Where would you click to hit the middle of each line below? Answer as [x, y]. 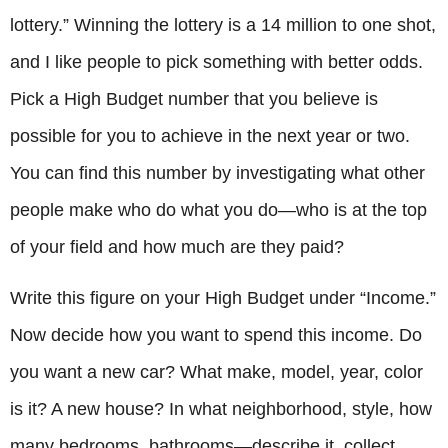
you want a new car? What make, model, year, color [216, 372]
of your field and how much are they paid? [177, 246]
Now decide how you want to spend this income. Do [216, 335]
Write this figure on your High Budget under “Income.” [223, 298]
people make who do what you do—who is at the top [218, 209]
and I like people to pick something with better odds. [216, 61]
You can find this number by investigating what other [217, 172]
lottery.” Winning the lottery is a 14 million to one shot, [223, 24]
